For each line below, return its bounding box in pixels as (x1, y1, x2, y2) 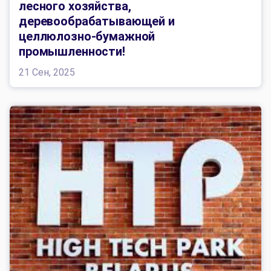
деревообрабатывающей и (19, 13, 175, 28)
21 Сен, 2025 (19, 66, 75, 78)
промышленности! (19, 44, 125, 59)
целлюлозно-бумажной (19, 28, 155, 44)
